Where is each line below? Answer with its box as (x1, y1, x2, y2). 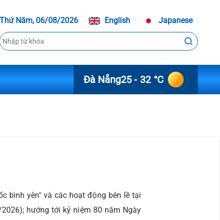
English (103, 16, 130, 25)
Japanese (157, 16, 192, 25)
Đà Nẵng (83, 74, 121, 85)
